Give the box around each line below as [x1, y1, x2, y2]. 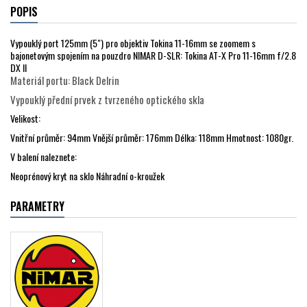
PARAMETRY [10, 198, 64, 215]
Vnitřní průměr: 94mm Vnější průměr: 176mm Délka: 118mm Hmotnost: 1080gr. [10, 130, 293, 145]
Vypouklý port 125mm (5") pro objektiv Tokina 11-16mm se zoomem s [10, 36, 256, 51]
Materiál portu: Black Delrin [10, 73, 119, 88]
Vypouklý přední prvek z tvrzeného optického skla [10, 92, 204, 108]
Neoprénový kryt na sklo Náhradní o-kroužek [10, 169, 164, 184]
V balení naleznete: [10, 149, 77, 164]
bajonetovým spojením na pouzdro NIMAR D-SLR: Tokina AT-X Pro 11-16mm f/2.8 [10, 48, 296, 63]
